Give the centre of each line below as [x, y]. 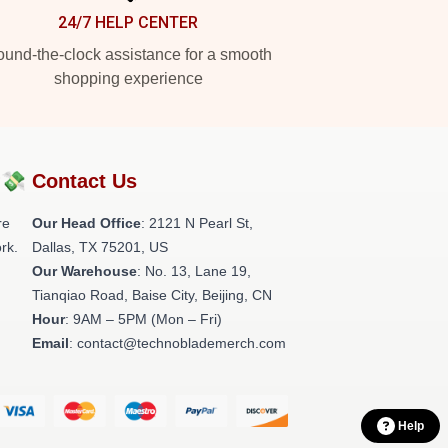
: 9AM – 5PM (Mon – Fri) [143, 319]
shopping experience [128, 78]
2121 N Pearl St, [201, 223]
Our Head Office [86, 223]
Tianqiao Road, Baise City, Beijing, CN [152, 295]
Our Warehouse [84, 271]
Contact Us [84, 181]
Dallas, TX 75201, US [100, 247]
